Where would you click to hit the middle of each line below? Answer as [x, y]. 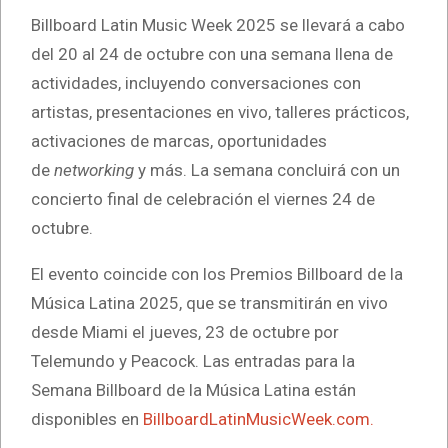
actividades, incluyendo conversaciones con [196, 82]
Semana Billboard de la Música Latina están [193, 389]
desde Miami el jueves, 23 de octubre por [185, 331]
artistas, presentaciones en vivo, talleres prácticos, [220, 111]
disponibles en [87, 418]
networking [94, 169]
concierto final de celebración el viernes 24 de [203, 198]
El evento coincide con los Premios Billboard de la [217, 273]
